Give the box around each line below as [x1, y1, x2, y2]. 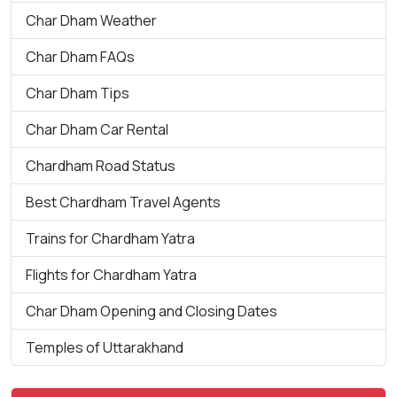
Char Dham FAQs [26, 46, 135, 66]
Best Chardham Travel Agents [26, 191, 221, 212]
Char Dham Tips [26, 82, 129, 103]
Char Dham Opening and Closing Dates [26, 300, 277, 321]
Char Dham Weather [26, 10, 157, 30]
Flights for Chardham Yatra [26, 264, 197, 284]
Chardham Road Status [26, 155, 175, 175]
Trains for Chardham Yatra [26, 228, 195, 248]
